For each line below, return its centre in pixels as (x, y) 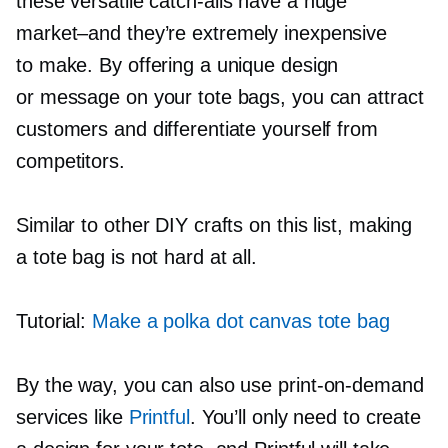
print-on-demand (351, 385)
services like (72, 417)
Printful (159, 417)
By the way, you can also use (147, 385)
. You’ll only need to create (305, 417)
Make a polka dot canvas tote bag (241, 321)
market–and (69, 33)
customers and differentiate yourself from (197, 129)
